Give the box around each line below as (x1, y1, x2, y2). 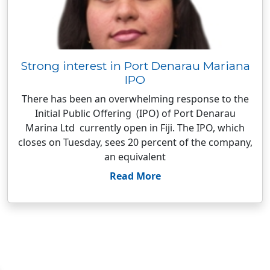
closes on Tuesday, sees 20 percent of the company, (17, 136, 253, 149)
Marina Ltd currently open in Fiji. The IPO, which (25, 121, 245, 134)
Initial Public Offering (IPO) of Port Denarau (34, 107, 236, 120)
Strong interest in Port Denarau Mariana (20, 58, 250, 73)
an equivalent (104, 150, 166, 163)
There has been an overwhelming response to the (21, 92, 249, 105)
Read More (109, 169, 161, 183)
